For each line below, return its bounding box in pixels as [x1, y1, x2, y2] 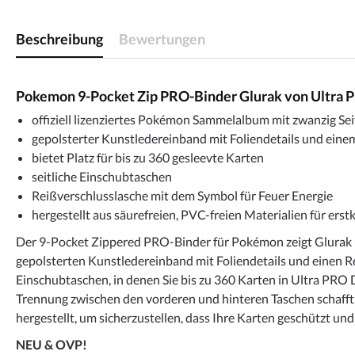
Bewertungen [119, 29, 205, 48]
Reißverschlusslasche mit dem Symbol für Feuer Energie [32, 187, 333, 203]
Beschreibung [16, 29, 103, 48]
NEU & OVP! [16, 336, 87, 352]
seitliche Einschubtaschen [32, 168, 172, 184]
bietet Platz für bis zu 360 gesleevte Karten [32, 149, 264, 165]
